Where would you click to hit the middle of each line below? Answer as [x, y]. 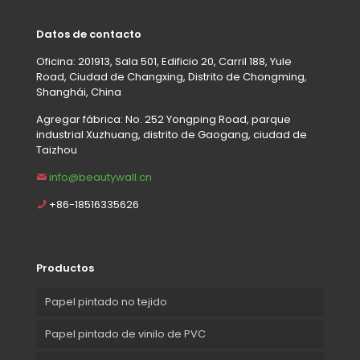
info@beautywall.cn [100, 177]
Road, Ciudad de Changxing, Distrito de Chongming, [172, 76]
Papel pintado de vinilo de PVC [125, 333]
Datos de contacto [89, 34]
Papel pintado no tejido [106, 301]
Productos [65, 268]
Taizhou [57, 149]
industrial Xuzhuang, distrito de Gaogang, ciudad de [172, 134]
